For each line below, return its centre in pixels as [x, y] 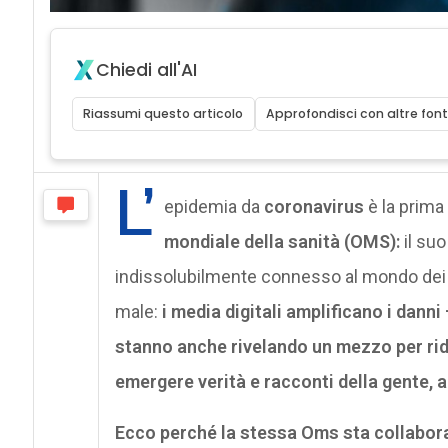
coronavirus [313, 206]
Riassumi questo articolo [163, 113]
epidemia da [213, 206]
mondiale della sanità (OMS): [283, 241]
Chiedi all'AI [146, 69]
